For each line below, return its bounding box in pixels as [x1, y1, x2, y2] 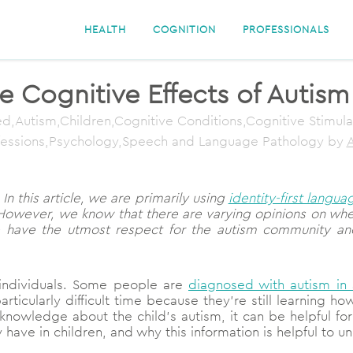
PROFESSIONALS [243, 23, 329, 35]
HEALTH [84, 23, 126, 35]
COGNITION [153, 23, 216, 35]
